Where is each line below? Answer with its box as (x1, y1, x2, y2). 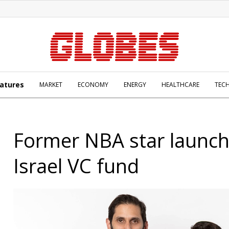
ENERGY (124, 80, 146, 89)
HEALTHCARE (162, 80, 199, 89)
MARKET (39, 80, 62, 89)
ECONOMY (78, 80, 108, 89)
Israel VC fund (13, 152, 139, 179)
